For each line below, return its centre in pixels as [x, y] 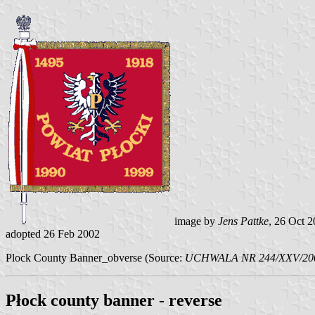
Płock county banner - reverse [114, 301]
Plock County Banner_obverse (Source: [95, 258]
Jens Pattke [243, 221]
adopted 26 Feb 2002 [53, 234]
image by [195, 221]
